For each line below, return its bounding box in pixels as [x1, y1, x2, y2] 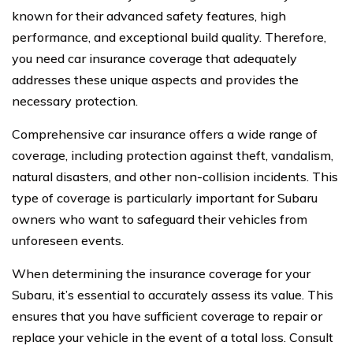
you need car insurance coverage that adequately [12, 50, 297, 66]
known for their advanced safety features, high [12, 8, 286, 24]
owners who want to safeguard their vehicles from [12, 211, 307, 227]
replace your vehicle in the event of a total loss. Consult [12, 329, 333, 345]
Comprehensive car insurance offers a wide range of [12, 126, 318, 142]
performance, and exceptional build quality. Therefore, [12, 29, 326, 45]
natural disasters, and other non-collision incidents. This [12, 169, 338, 184]
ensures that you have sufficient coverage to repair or [12, 308, 322, 324]
